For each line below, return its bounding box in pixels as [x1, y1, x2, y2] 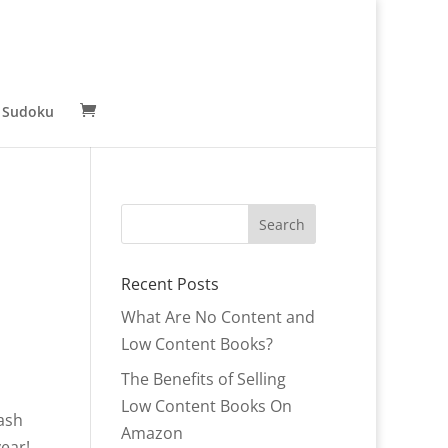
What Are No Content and [120, 306, 315, 328]
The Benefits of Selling [120, 368, 286, 390]
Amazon [120, 422, 183, 444]
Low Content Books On [120, 395, 292, 417]
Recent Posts [120, 273, 219, 295]
